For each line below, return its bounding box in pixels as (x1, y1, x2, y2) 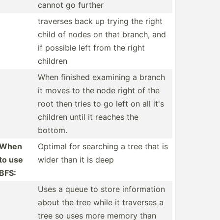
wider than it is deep (38, 155, 114, 165)
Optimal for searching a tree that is (38, 141, 168, 151)
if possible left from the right (38, 43, 145, 53)
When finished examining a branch (38, 72, 165, 82)
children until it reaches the (38, 112, 138, 122)
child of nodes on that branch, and (38, 29, 166, 39)
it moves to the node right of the (38, 85, 160, 95)
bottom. (38, 125, 67, 135)
